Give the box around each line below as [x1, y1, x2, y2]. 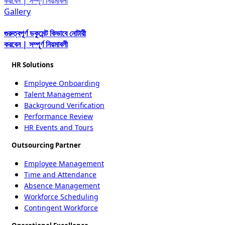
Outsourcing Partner [12, 141, 81, 150]
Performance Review [24, 111, 93, 122]
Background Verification [24, 100, 104, 110]
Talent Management [24, 89, 92, 99]
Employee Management [24, 159, 104, 169]
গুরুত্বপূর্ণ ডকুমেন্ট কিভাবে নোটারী [4, 27, 86, 39]
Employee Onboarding [24, 78, 100, 88]
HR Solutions [12, 60, 54, 70]
